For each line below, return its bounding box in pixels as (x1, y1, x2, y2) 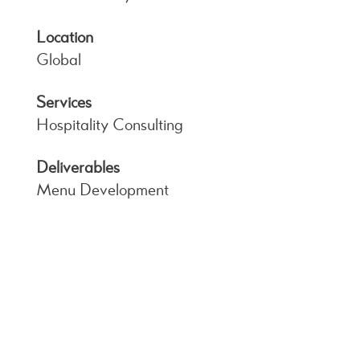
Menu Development (36, 180, 169, 198)
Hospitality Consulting (36, 115, 183, 133)
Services (36, 92, 92, 111)
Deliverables (36, 157, 120, 176)
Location (36, 27, 93, 46)
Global (36, 50, 81, 68)
